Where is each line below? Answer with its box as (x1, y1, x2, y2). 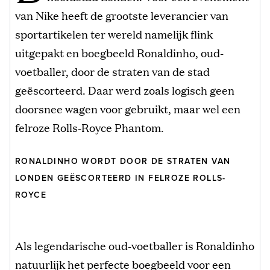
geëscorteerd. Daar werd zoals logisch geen (15, 81, 234, 98)
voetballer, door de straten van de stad (15, 63, 210, 79)
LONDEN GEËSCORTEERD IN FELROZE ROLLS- (15, 172, 226, 183)
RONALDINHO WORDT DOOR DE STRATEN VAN (15, 155, 231, 166)
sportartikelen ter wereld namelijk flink (15, 25, 213, 42)
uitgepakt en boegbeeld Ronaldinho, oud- (15, 44, 224, 60)
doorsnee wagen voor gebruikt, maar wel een (15, 100, 240, 116)
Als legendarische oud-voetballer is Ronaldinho (15, 237, 254, 253)
